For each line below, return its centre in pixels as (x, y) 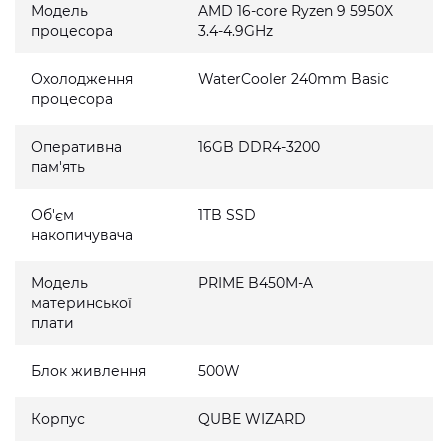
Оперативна (76, 147)
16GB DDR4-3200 (259, 147)
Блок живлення (88, 371)
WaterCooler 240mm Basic (294, 79)
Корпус (58, 419)
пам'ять (58, 167)
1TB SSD (227, 215)
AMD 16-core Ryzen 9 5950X (296, 11)
